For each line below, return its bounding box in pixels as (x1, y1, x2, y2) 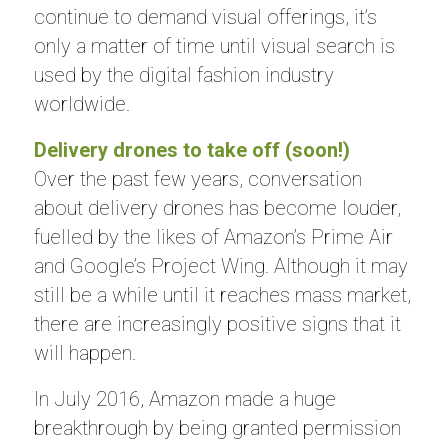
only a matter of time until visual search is (33, 34, 395, 58)
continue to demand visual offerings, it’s (33, 5, 377, 29)
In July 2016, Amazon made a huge (33, 387, 336, 411)
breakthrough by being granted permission (33, 416, 401, 440)
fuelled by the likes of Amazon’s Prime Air (33, 225, 393, 249)
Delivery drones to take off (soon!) (33, 138, 350, 162)
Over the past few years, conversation (33, 167, 362, 191)
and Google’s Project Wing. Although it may (33, 254, 408, 278)
